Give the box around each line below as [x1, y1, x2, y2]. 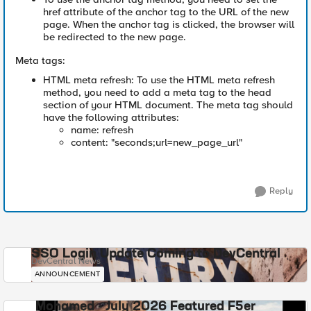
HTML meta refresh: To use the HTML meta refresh [43, 74, 275, 86]
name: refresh [71, 124, 133, 136]
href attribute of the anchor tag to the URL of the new [43, 6, 289, 18]
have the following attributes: [43, 111, 179, 124]
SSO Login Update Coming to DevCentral [31, 248, 280, 260]
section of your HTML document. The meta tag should [43, 99, 293, 111]
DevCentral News [31, 255, 101, 267]
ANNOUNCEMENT [34, 269, 101, 278]
